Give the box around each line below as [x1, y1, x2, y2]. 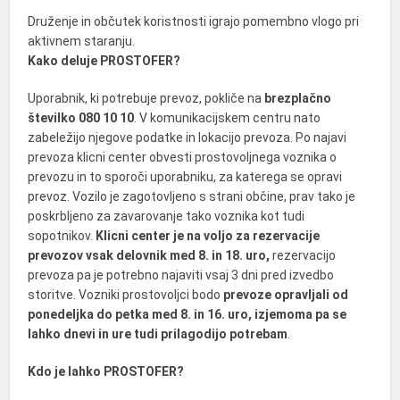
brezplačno [264, 91, 332, 106]
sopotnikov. [28, 229, 96, 244]
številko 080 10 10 [28, 111, 135, 126]
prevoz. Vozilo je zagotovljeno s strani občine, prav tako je [28, 189, 356, 204]
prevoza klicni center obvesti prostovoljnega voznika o [28, 150, 337, 165]
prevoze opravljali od [223, 287, 349, 303]
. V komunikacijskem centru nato [134, 111, 321, 126]
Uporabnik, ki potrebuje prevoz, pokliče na [28, 91, 265, 106]
